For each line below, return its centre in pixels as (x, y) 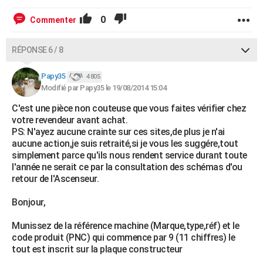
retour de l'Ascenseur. (55, 179)
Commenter (53, 20)
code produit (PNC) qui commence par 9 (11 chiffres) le (123, 237)
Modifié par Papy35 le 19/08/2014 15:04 (104, 88)
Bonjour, (28, 202)
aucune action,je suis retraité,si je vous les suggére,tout (125, 144)
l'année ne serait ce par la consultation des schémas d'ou (127, 167)
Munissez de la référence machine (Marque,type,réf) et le (125, 226)
